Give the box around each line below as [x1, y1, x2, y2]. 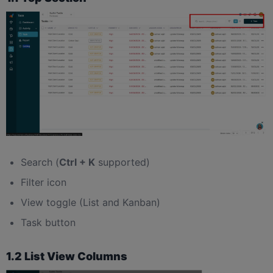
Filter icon [21, 175, 66, 188]
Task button [21, 216, 76, 229]
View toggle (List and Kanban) [21, 196, 160, 208]
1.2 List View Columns [6, 249, 127, 263]
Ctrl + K [59, 155, 95, 168]
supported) [95, 155, 150, 168]
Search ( [21, 155, 59, 168]
